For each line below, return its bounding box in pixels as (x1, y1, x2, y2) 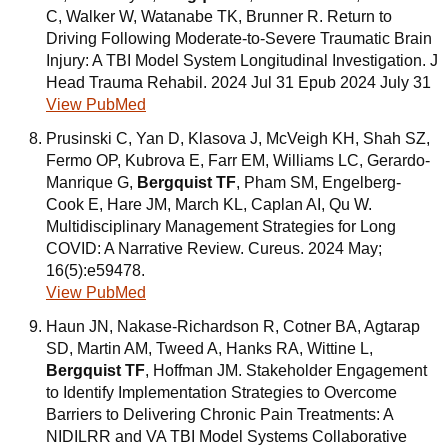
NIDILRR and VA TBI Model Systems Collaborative (46, 428, 407, 445)
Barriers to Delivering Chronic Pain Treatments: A (46, 406, 393, 423)
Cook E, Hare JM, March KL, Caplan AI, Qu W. (46, 196, 372, 213)
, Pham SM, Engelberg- (236, 174, 401, 191)
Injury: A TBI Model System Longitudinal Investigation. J (46, 52, 438, 69)
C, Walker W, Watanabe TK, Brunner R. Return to (46, 8, 392, 25)
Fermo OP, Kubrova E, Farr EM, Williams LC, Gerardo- (46, 152, 430, 169)
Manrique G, (46, 174, 137, 191)
